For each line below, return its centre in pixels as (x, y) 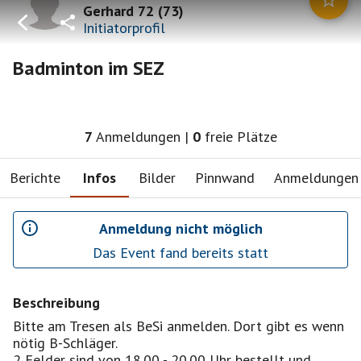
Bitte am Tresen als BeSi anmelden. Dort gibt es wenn (178, 326)
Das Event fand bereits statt (180, 253)
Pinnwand (225, 177)
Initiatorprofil (124, 27)
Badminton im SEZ (89, 68)
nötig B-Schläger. (65, 343)
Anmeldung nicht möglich (180, 228)
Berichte (35, 177)
